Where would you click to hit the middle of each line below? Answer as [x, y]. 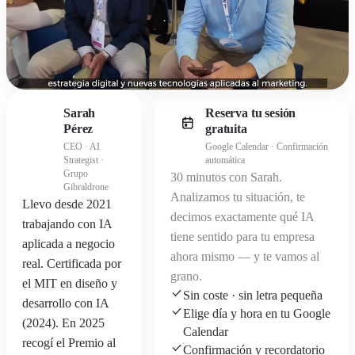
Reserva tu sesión [251, 113]
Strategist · [84, 160]
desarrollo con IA [65, 303]
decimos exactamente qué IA [242, 217]
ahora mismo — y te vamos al [245, 257]
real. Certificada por [72, 264]
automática [225, 160]
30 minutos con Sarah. [226, 177]
